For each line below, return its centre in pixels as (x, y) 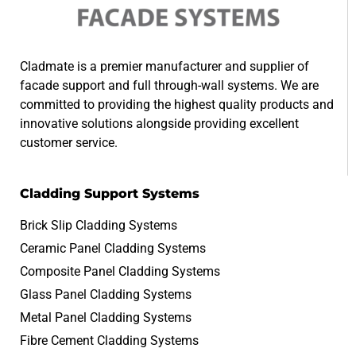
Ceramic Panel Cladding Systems (113, 249)
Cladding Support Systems (110, 194)
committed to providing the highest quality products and (177, 105)
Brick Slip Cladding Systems (99, 226)
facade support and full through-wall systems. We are (169, 86)
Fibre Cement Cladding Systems (109, 341)
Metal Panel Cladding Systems (106, 318)
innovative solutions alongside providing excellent (159, 124)
